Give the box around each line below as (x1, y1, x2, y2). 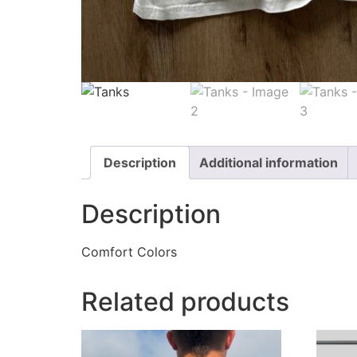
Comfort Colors (81, 244, 177, 261)
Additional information (199, 154, 338, 171)
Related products (81, 286, 289, 318)
